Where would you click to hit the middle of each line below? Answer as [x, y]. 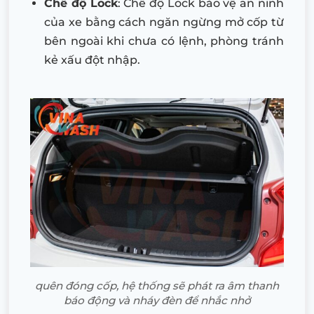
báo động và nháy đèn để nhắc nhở [157, 301]
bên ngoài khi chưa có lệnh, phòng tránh [164, 41]
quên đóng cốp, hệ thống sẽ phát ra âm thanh [157, 286]
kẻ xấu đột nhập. [92, 60]
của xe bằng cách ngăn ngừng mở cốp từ [164, 22]
